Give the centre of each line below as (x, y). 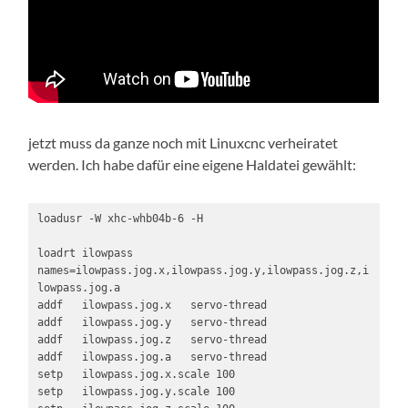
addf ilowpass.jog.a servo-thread (152, 357)
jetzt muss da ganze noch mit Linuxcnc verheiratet (184, 143)
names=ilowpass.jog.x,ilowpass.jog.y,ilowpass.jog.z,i (203, 271)
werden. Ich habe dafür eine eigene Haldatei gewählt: (193, 165)
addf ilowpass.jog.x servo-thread (152, 306)
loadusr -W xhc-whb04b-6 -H (120, 219)
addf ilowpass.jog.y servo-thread (152, 323)
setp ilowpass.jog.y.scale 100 (136, 392)
